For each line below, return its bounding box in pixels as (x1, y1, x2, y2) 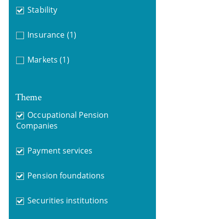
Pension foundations (27, 170, 105, 181)
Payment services (27, 145, 92, 156)
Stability (27, 4, 57, 15)
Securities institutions (27, 195, 109, 206)
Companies (16, 120, 58, 131)
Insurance (27, 29, 65, 40)
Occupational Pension (27, 109, 109, 120)
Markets (27, 54, 58, 65)
